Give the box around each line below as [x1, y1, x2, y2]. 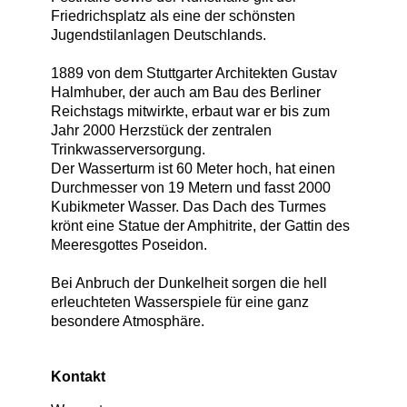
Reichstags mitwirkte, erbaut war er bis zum [51, 104, 330, 120]
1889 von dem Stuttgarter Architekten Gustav [51, 65, 337, 82]
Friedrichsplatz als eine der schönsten [51, 8, 295, 25]
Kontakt [51, 369, 105, 385]
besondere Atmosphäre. [51, 313, 204, 330]
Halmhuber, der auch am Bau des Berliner [51, 84, 321, 101]
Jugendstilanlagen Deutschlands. [51, 27, 266, 44]
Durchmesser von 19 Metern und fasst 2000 [51, 180, 331, 196]
